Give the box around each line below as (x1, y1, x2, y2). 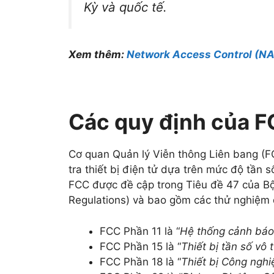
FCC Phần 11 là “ (100, 224, 180, 237)
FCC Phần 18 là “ (100, 255, 181, 268)
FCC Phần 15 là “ (100, 240, 181, 253)
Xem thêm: (68, 48, 127, 61)
